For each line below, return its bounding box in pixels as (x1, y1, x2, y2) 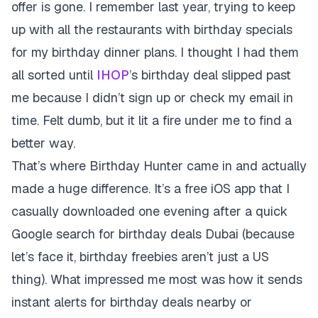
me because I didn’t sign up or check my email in (11, 89, 293, 106)
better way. (11, 135, 75, 151)
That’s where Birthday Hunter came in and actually (11, 158, 307, 174)
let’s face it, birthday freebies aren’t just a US (11, 248, 269, 265)
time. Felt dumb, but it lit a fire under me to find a (11, 112, 292, 128)
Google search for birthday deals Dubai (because (11, 226, 295, 242)
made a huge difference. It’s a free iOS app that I (11, 180, 290, 197)
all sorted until (11, 67, 97, 83)
